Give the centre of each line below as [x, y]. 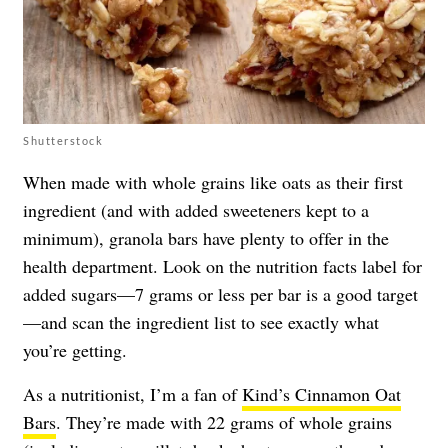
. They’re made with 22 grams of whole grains [224, 421]
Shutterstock [63, 140]
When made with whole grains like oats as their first [213, 181]
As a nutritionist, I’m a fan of [132, 393]
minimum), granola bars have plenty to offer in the [206, 237]
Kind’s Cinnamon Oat [321, 393]
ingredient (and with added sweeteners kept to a [196, 209]
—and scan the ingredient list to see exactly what [201, 321]
